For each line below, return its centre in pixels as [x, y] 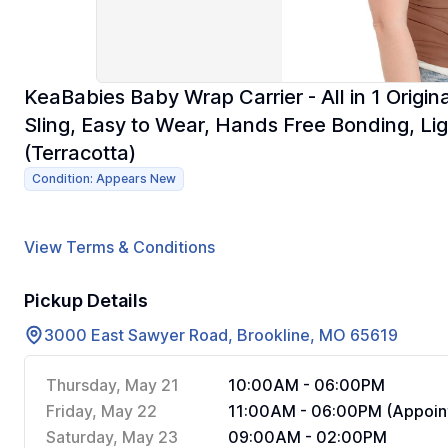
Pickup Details [86, 300]
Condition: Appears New [104, 178]
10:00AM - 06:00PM [306, 385]
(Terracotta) [80, 153]
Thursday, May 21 [112, 385]
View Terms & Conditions [119, 247]
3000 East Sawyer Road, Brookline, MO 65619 [221, 335]
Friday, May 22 [101, 411]
